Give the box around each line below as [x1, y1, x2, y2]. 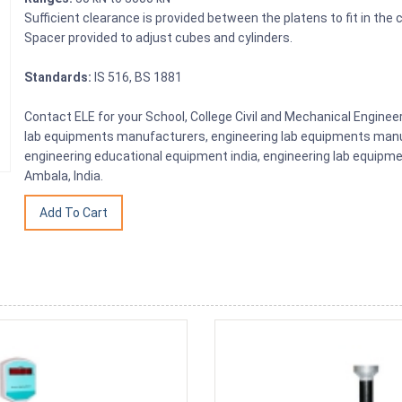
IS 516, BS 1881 [92, 69, 183, 84]
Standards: [24, 69, 92, 84]
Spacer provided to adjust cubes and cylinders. [24, 30, 296, 45]
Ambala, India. [24, 168, 104, 183]
